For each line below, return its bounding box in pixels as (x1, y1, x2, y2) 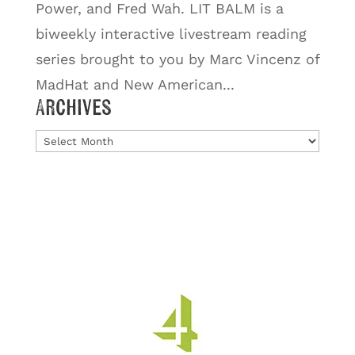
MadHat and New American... (35, 75, 235, 93)
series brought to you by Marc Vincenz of (35, 50, 319, 67)
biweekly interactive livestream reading (35, 25, 307, 42)
